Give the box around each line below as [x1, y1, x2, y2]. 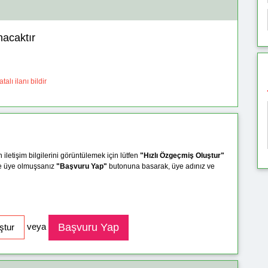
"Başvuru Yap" [56, 162, 107, 170]
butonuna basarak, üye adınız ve [107, 162, 215, 170]
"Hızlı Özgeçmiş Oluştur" [140, 151, 224, 160]
